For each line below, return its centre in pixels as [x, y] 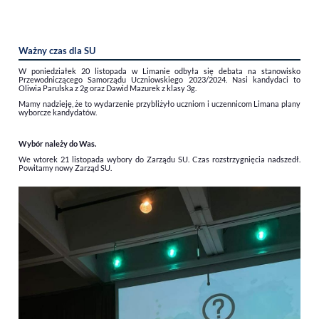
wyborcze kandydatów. [57, 112]
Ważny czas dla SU [57, 50]
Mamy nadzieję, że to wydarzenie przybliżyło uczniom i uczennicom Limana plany [159, 103]
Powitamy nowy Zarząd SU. [65, 167]
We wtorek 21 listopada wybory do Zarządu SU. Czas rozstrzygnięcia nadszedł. [159, 159]
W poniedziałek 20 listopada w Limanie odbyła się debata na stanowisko [159, 70]
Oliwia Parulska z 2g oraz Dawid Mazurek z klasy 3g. [107, 88]
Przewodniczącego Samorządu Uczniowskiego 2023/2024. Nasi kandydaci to [159, 79]
